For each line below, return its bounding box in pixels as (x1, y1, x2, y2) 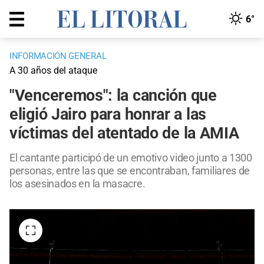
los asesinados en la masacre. (9, 177, 146, 190)
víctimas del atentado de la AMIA (9, 124, 239, 143)
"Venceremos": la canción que (9, 86, 217, 105)
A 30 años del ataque (9, 65, 97, 77)
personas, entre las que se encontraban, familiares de (9, 164, 250, 177)
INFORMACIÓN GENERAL (9, 51, 107, 62)
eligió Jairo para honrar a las (9, 105, 207, 124)
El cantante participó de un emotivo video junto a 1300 (9, 151, 252, 164)
